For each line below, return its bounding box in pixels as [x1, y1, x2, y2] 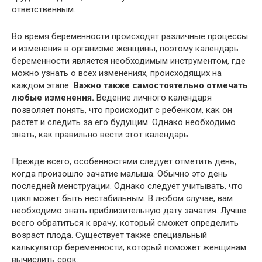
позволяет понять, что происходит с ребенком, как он [12, 105, 232, 115]
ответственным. [12, 4, 75, 15]
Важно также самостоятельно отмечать [73, 80, 248, 91]
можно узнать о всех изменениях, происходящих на [12, 68, 222, 78]
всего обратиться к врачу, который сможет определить [12, 218, 239, 228]
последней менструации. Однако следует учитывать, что [12, 181, 243, 191]
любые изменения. [12, 92, 94, 103]
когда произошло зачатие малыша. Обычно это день [12, 168, 227, 179]
